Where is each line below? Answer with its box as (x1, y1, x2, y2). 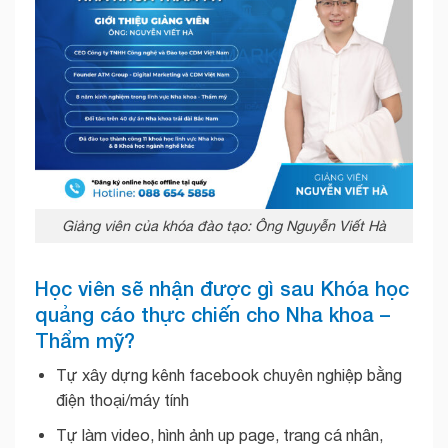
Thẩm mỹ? (35, 328, 135, 353)
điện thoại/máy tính (55, 391, 189, 410)
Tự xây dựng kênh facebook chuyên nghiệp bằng (55, 366, 402, 385)
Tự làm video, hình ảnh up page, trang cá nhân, (55, 426, 383, 445)
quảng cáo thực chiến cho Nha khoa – (35, 302, 390, 327)
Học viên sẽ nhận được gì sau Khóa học (35, 276, 409, 301)
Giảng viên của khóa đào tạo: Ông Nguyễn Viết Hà (62, 217, 386, 235)
